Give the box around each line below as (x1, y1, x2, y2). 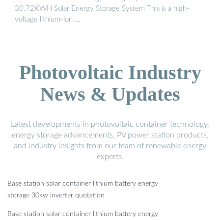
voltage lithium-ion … (15, 16, 80, 24)
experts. (96, 153, 124, 161)
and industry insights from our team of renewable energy (14, 142, 206, 150)
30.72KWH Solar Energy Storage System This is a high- (15, 5, 190, 13)
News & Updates (40, 83, 180, 106)
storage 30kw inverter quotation (7, 192, 105, 199)
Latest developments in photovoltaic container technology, (11, 120, 209, 129)
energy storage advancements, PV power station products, (11, 131, 209, 139)
